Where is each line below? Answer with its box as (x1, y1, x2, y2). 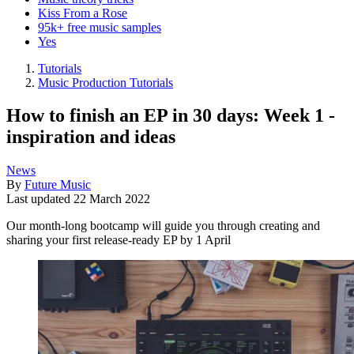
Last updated (6, 192, 73, 206)
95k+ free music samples (38, 20, 161, 34)
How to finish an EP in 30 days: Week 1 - (6, 105, 335, 126)
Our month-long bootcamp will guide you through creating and (6, 219, 320, 233)
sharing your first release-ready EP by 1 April (6, 233, 231, 247)
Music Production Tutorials (38, 75, 173, 89)
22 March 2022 (73, 192, 150, 206)
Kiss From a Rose (38, 6, 127, 20)
